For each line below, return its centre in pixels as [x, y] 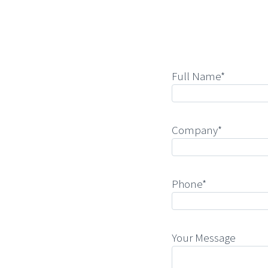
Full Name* [198, 76]
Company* [197, 130]
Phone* [189, 184]
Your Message [204, 238]
